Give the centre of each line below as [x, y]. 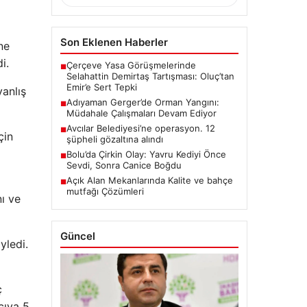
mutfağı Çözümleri [105, 191]
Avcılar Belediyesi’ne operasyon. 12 [140, 128]
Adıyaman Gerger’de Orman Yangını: [143, 102]
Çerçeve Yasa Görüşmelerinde [131, 65]
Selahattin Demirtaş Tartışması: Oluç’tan [150, 76]
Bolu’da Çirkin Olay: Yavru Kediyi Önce [146, 154]
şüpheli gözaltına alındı [114, 139]
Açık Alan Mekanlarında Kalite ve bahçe [149, 180]
